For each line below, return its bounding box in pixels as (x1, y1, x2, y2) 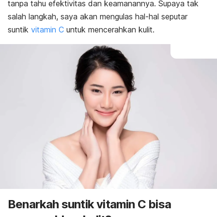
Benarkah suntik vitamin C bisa (8, 197, 171, 211)
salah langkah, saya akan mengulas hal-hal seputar (8, 12, 187, 21)
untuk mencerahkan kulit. (66, 25, 155, 34)
